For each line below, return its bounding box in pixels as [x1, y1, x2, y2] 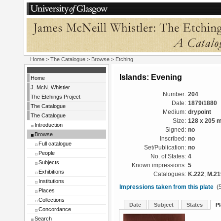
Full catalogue [38, 141, 72, 147]
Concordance [38, 206, 71, 212]
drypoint [188, 109, 211, 115]
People [38, 150, 55, 156]
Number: [163, 91, 186, 97]
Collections [38, 197, 65, 203]
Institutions [38, 178, 64, 184]
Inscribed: [160, 136, 186, 142]
